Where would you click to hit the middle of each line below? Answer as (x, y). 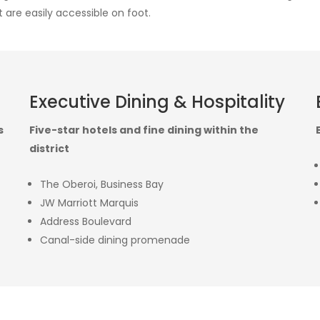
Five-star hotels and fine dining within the (144, 130)
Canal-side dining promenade (115, 240)
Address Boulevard (85, 221)
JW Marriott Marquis (89, 202)
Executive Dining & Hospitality (157, 101)
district (49, 148)
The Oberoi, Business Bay (101, 184)
